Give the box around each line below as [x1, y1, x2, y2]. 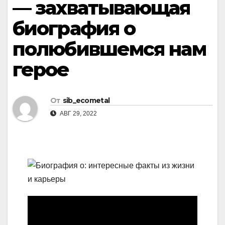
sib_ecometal [62, 96, 110, 105]
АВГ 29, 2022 [58, 110, 97, 118]
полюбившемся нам [13, 37, 206, 61]
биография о [13, 17, 136, 40]
